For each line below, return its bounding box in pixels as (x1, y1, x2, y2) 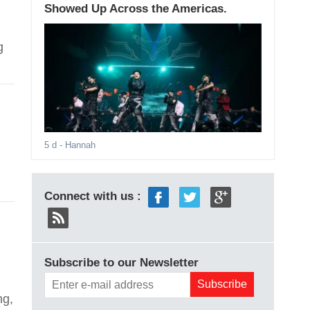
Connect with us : (44, 190, 145, 203)
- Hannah (56, 140, 95, 151)
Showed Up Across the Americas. (44, 2, 227, 16)
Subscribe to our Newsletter (44, 256, 199, 270)
